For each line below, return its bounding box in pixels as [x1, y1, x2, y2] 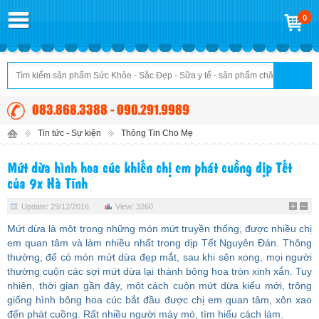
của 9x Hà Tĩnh [7, 172, 88, 193]
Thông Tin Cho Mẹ [121, 128, 193, 138]
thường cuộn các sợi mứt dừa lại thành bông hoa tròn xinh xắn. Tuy [7, 266, 312, 277]
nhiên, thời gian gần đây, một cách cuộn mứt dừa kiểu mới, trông [7, 280, 312, 291]
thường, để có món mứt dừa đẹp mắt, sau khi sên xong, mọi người [7, 251, 312, 263]
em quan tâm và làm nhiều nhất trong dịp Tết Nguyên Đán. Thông [7, 237, 312, 249]
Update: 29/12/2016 [21, 202, 89, 211]
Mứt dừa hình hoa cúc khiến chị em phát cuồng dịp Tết [7, 157, 292, 177]
